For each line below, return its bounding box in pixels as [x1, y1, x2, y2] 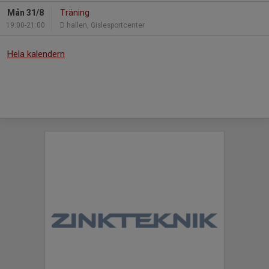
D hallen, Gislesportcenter [60, 20, 145, 29]
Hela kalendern [7, 48, 65, 59]
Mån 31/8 [7, 7, 44, 17]
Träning [60, 7, 89, 17]
